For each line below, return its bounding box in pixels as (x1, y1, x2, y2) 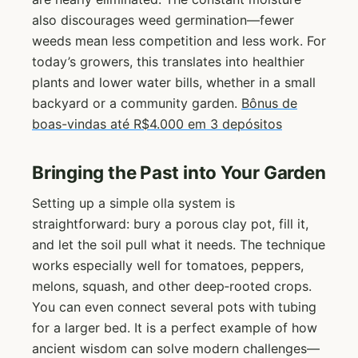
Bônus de (241, 95, 297, 112)
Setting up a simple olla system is (32, 195, 235, 212)
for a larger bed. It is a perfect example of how (32, 320, 317, 336)
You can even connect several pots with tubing (32, 299, 316, 316)
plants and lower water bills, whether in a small (32, 74, 316, 91)
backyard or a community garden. (32, 95, 241, 112)
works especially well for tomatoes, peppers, (32, 257, 304, 274)
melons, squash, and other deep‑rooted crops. (32, 278, 312, 295)
